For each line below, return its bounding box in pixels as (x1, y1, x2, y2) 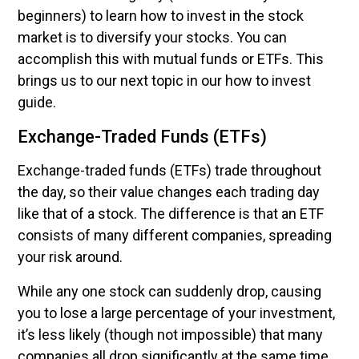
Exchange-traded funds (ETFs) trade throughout (18, 162, 321, 179)
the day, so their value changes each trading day (18, 184, 320, 200)
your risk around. (18, 248, 126, 265)
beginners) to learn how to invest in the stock (18, 7, 304, 24)
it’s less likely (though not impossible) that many (18, 326, 323, 343)
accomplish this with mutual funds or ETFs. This (18, 50, 324, 67)
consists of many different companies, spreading (18, 227, 332, 244)
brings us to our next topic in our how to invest (18, 72, 311, 89)
